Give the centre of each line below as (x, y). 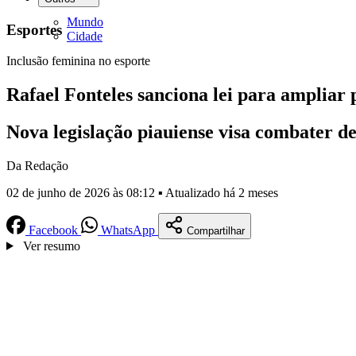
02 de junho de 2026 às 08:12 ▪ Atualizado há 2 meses (142, 192)
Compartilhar (216, 230)
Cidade (85, 36)
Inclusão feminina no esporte (78, 61)
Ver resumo (51, 246)
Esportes (34, 30)
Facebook (53, 230)
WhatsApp (128, 230)
